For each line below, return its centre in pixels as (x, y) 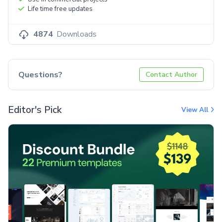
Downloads (77, 34)
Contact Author (171, 75)
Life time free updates (60, 9)
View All (195, 110)
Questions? (40, 75)
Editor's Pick (35, 110)
